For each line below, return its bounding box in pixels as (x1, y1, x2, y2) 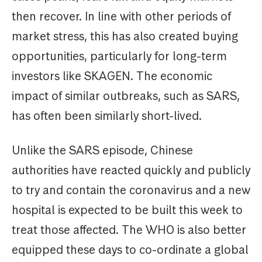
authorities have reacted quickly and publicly (12, 163, 250, 178)
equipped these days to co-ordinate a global (12, 242, 249, 258)
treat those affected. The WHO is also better (12, 222, 246, 238)
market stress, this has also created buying (12, 29, 238, 44)
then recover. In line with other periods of (12, 9, 231, 25)
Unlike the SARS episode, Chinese (12, 143, 193, 158)
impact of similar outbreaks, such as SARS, (12, 88, 240, 104)
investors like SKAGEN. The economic (12, 68, 212, 84)
